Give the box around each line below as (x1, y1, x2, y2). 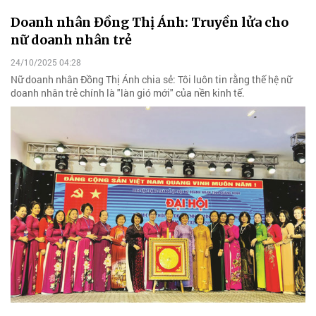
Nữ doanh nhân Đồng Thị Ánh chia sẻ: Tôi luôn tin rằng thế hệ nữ (11, 72, 292, 86)
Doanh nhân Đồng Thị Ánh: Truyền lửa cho (11, 14, 288, 31)
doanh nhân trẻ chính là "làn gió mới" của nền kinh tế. (11, 85, 245, 99)
